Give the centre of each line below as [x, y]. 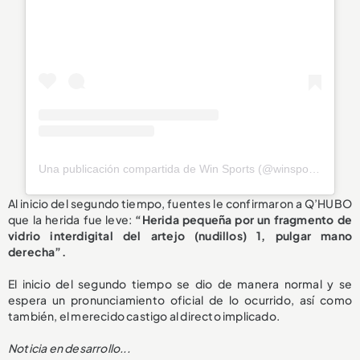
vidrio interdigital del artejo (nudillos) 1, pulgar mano [180, 235]
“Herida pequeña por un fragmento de [243, 219]
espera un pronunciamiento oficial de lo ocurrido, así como [180, 299]
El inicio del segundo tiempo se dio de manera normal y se [180, 283]
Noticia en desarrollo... [69, 348]
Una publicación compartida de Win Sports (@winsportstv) [315, 168]
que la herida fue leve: [72, 219]
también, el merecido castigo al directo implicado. [144, 315]
